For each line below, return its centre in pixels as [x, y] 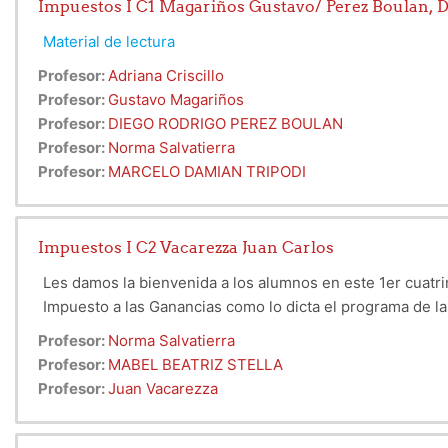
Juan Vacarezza [163, 389]
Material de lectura [109, 42]
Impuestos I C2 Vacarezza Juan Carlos [186, 247]
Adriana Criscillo [166, 76]
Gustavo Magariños [176, 100]
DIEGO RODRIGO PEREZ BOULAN [225, 124]
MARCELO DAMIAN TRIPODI [207, 172]
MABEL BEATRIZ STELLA [195, 365]
